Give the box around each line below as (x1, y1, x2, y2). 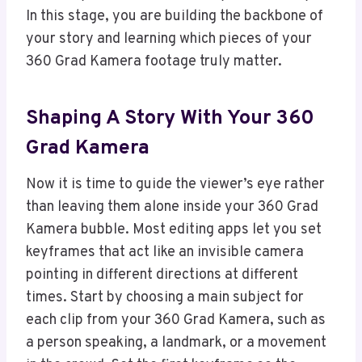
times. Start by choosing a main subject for (26, 288, 304, 308)
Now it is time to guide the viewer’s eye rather (26, 175, 325, 195)
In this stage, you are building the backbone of (26, 7, 323, 27)
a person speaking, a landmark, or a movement (26, 334, 326, 353)
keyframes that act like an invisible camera (26, 243, 304, 263)
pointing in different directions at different (26, 266, 298, 285)
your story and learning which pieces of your (26, 30, 312, 49)
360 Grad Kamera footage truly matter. (26, 53, 282, 72)
